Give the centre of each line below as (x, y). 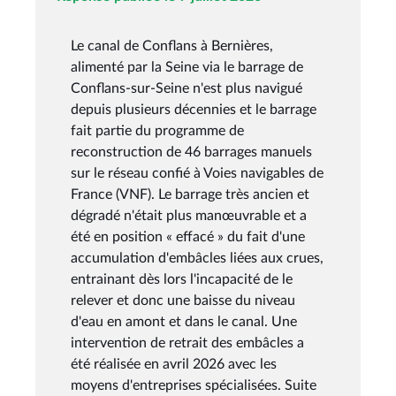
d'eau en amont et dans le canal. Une (184, 321)
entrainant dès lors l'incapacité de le (182, 279)
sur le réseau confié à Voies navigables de (197, 173)
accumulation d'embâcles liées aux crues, (197, 258)
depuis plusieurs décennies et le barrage (194, 109)
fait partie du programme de (157, 130)
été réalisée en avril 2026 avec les (174, 364)
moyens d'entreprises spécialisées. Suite (194, 385)
